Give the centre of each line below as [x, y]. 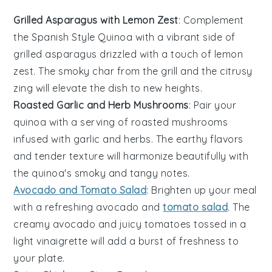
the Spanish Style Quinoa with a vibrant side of [124, 37]
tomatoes [168, 224]
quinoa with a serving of [72, 122]
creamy [33, 224]
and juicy [120, 224]
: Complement [211, 20]
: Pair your [212, 105]
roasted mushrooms [179, 122]
